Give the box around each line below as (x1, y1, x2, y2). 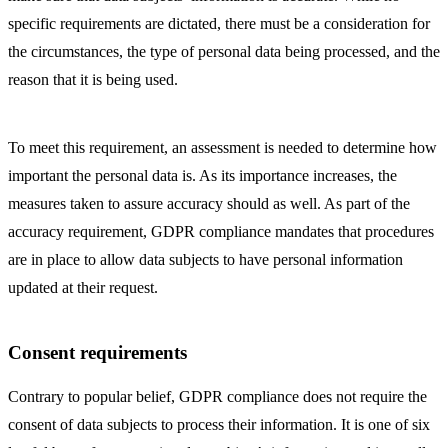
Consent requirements (8, 342, 187, 363)
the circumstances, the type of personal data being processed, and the (8, 43, 440, 60)
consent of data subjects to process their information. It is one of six (8, 415, 430, 433)
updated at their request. (8, 279, 158, 296)
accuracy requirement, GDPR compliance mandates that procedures (8, 223, 434, 240)
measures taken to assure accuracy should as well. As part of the (8, 195, 410, 212)
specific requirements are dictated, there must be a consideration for (8, 15, 430, 32)
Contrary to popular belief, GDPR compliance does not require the (8, 387, 427, 405)
